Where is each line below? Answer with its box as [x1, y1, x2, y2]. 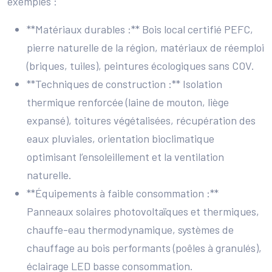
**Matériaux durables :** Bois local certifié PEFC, [27, 22, 253, 36]
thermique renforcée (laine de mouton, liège [27, 95, 229, 109]
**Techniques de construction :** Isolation [27, 76, 222, 90]
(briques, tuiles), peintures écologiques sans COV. [27, 58, 254, 72]
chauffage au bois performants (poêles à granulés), [27, 240, 262, 254]
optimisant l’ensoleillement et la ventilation [27, 149, 224, 163]
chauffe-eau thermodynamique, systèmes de [27, 222, 234, 236]
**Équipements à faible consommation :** [27, 186, 219, 200]
